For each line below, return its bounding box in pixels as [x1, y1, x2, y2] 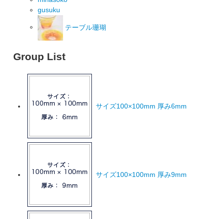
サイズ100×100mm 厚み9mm [93, 171, 187, 179]
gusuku [37, 5, 60, 14]
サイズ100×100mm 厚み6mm [93, 102, 187, 110]
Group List [13, 51, 66, 63]
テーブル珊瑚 [63, 23, 106, 31]
